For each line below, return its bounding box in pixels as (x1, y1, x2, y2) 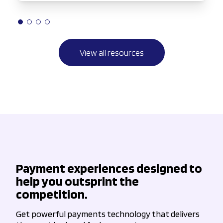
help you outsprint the (16, 173, 139, 189)
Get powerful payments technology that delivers (16, 208, 200, 219)
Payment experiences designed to (16, 160, 202, 176)
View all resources (79, 47, 144, 58)
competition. (16, 186, 88, 202)
